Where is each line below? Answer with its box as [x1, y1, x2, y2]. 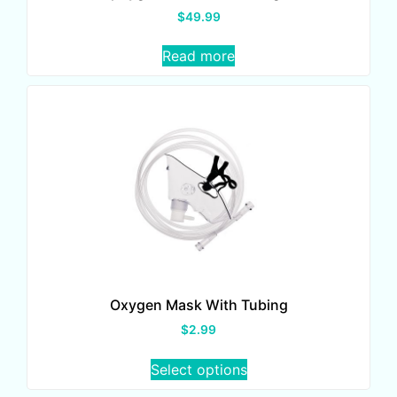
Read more [162, 47, 235, 66]
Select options [150, 360, 247, 378]
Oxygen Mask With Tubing [109, 296, 288, 315]
